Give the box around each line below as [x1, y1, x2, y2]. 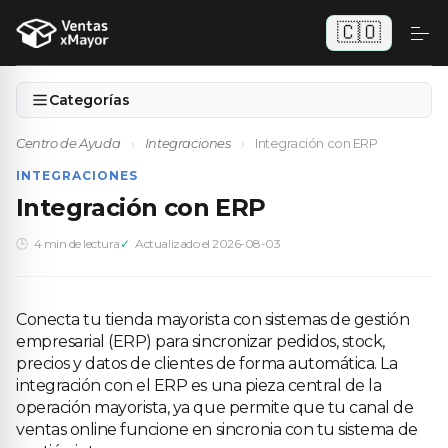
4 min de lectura [33, 236, 120, 251]
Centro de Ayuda [16, 135, 121, 151]
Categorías [49, 91, 130, 109]
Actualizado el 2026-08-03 [135, 236, 281, 251]
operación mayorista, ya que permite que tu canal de [16, 398, 414, 417]
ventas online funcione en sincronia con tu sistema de [16, 420, 418, 439]
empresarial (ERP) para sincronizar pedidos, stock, [16, 332, 385, 351]
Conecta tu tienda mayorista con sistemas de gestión [16, 310, 410, 329]
